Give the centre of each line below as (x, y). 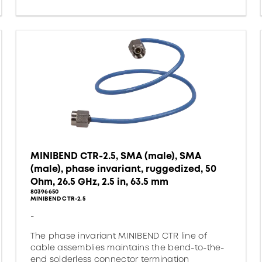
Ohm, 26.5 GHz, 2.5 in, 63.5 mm (99, 182)
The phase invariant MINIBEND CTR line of (118, 236)
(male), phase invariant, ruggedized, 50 (123, 169)
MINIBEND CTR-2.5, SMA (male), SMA (116, 156)
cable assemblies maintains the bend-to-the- (127, 247)
